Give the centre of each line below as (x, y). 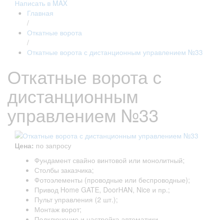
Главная (40, 13)
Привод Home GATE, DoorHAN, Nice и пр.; (102, 189)
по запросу (54, 145)
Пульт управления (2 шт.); (76, 199)
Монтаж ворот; (58, 209)
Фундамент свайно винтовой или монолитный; (110, 160)
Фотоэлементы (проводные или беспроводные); (112, 179)
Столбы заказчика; (64, 170)
